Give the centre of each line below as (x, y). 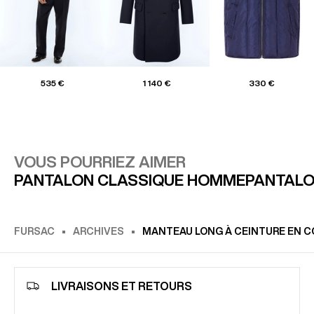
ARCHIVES (98, 232)
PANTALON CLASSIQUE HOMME (130, 180)
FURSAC (34, 232)
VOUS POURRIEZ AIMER (100, 162)
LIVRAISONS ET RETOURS (122, 286)
